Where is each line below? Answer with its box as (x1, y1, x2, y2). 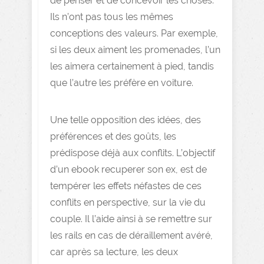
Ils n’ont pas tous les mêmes (50, 11, 173, 22)
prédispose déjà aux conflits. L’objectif (50, 147, 215, 159)
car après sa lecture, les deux (50, 246, 178, 258)
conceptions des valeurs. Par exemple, (50, 28, 218, 39)
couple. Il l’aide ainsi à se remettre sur (50, 213, 212, 225)
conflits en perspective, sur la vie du (50, 197, 206, 208)
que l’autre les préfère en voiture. (50, 77, 193, 88)
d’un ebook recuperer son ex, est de (50, 164, 207, 175)
